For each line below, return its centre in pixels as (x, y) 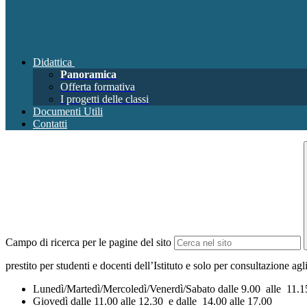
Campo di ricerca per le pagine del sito (88, 242)
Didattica (52, 62)
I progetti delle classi (105, 99)
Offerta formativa (98, 87)
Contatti (50, 124)
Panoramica (88, 74)
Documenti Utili (68, 111)
